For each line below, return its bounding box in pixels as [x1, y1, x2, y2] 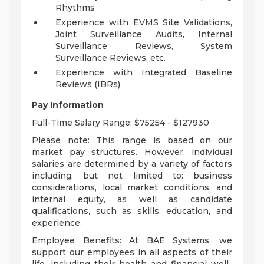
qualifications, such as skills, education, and [32, 206, 232, 217]
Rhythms [55, 2, 95, 14]
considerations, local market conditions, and [32, 182, 232, 193]
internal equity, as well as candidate [32, 194, 232, 205]
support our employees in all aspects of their [32, 247, 232, 258]
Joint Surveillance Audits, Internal [55, 29, 232, 40]
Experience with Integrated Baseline [55, 67, 232, 78]
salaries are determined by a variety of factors [32, 159, 232, 170]
